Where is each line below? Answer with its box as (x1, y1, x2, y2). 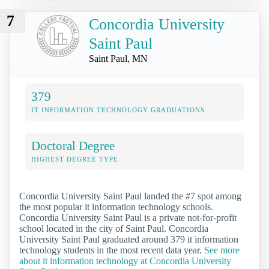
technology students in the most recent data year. (19, 245, 204, 256)
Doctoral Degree (31, 139, 115, 153)
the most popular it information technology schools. (19, 202, 213, 213)
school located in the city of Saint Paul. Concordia (19, 223, 208, 234)
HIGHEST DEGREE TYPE (31, 156, 118, 163)
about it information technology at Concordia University (19, 256, 231, 267)
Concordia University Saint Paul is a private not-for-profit (19, 213, 237, 223)
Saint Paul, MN (89, 53, 148, 64)
